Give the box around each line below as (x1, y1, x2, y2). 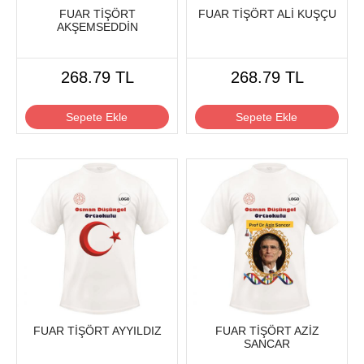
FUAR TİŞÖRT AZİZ (214, 324, 319, 338)
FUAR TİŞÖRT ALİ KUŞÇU (197, 7, 336, 21)
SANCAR (244, 337, 290, 351)
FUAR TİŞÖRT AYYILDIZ (32, 324, 162, 338)
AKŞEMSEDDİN (56, 20, 138, 34)
